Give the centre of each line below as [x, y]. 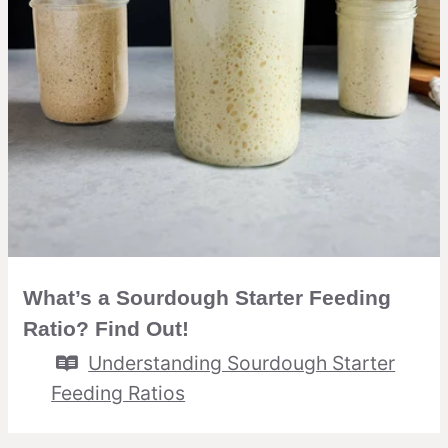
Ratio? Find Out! [106, 328]
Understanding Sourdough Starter [242, 362]
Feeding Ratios [118, 393]
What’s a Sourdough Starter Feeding [207, 297]
